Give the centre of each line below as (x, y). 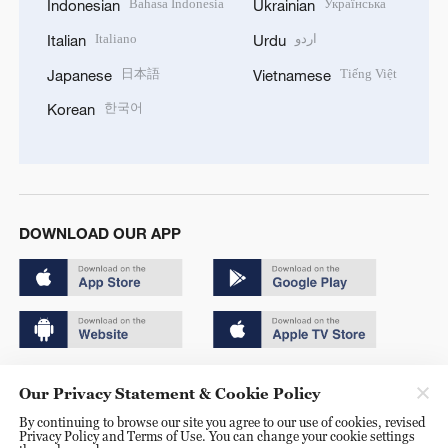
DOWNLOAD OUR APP (99, 232)
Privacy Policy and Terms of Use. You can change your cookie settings (216, 435)
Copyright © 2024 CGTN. (91, 379)
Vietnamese (292, 74)
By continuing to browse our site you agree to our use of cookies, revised (221, 421)
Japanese (79, 74)
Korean (70, 109)
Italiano (116, 38)
